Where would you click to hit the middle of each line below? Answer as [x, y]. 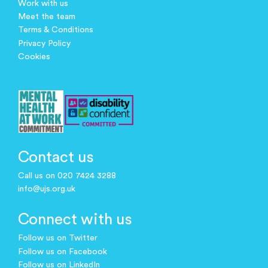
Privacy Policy [44, 43]
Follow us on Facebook [63, 252]
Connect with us [75, 220]
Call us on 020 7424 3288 [67, 176]
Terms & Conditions [56, 30]
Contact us [56, 157]
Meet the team [47, 17]
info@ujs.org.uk [47, 189]
